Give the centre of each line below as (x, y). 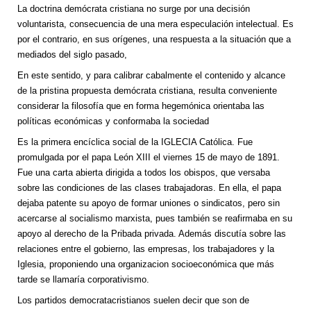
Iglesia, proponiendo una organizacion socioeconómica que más (146, 264)
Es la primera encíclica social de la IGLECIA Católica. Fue (135, 142)
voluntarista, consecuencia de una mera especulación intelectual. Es (155, 24)
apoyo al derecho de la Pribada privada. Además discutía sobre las (152, 234)
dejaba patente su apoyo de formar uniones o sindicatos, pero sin (149, 203)
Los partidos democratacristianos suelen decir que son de (133, 301)
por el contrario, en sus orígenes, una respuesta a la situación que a (154, 40)
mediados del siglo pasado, (72, 55)
